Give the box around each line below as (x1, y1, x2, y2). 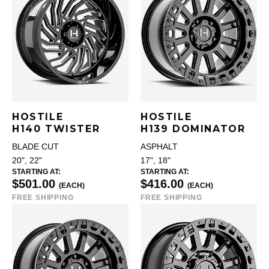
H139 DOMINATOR (141, 123, 246, 134)
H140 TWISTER (12, 123, 100, 134)
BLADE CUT (12, 142, 59, 151)
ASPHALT (141, 142, 178, 151)
